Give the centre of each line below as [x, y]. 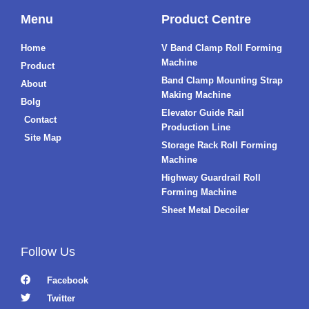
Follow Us [48, 251]
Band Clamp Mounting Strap [222, 80]
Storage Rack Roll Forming [219, 145]
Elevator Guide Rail [203, 112]
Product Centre [206, 19]
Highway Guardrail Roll [211, 177]
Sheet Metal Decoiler [205, 210]
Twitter [61, 298]
